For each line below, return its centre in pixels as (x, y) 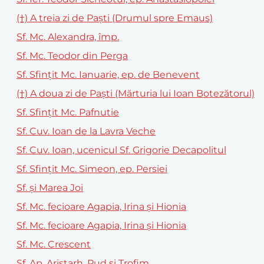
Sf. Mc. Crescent (54, 244)
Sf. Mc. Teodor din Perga (72, 55)
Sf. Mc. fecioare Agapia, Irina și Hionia (101, 206)
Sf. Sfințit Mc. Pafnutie (68, 112)
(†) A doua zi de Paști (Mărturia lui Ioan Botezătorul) (136, 93)
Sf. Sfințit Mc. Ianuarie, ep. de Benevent (108, 74)
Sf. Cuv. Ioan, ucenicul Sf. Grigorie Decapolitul (121, 150)
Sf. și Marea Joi (50, 187)
